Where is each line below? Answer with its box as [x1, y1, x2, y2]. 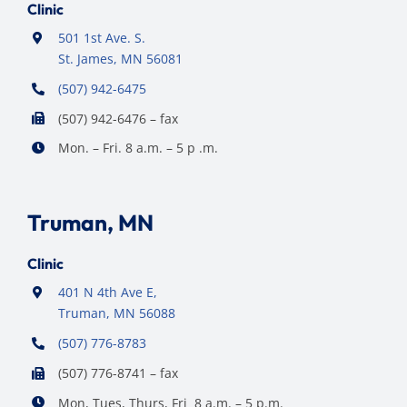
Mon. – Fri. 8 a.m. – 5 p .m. [57, 139, 218, 157]
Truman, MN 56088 [57, 304, 175, 323]
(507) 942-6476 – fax [57, 109, 178, 127]
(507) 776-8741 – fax [57, 363, 178, 382]
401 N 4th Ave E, [57, 283, 157, 302]
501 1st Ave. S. [57, 28, 145, 46]
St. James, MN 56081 [57, 49, 183, 67]
